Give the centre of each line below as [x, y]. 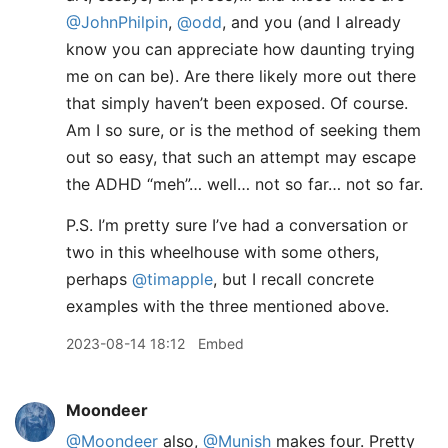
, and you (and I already [311, 22]
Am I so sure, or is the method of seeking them [243, 130]
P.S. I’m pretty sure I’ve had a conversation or [237, 225]
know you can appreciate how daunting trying [240, 49]
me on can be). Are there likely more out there [241, 76]
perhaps [99, 279]
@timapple [172, 279]
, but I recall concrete [293, 279]
